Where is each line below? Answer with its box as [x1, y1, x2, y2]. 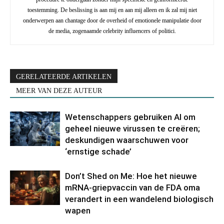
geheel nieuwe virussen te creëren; [65, 123, 200, 133]
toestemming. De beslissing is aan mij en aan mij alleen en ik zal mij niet [27, 6, 197, 13]
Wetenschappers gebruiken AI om [65, 111, 195, 122]
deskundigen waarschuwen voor [65, 134, 188, 145]
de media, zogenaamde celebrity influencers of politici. [48, 27, 176, 34]
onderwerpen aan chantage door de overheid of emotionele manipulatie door [22, 16, 201, 24]
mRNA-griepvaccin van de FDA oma [65, 182, 200, 192]
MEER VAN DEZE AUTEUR [16, 86, 102, 94]
